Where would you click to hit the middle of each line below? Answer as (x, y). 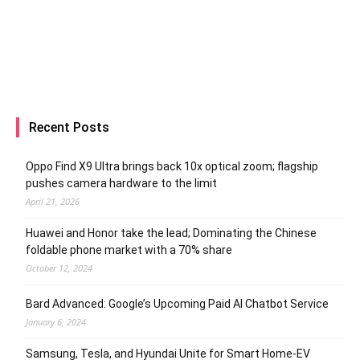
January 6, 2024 (56, 321)
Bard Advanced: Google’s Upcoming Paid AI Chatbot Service (177, 303)
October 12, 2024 (59, 268)
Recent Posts (69, 127)
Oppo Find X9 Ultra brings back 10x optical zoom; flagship (172, 166)
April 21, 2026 (53, 201)
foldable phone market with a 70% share (129, 250)
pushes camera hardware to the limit (121, 183)
